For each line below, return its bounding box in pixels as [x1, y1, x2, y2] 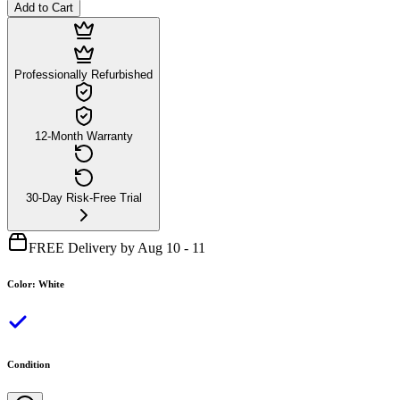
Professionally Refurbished [14, 67, 153, 81]
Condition [7, 358, 50, 370]
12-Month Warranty [34, 129, 133, 143]
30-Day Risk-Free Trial [25, 190, 142, 204]
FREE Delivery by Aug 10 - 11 [29, 239, 205, 255]
